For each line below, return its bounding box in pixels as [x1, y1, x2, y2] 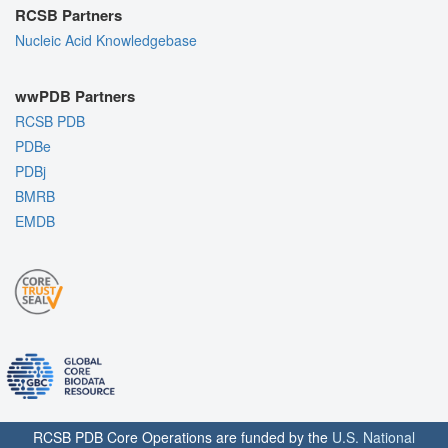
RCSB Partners [15, 4, 122, 27]
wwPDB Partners [15, 85, 135, 108]
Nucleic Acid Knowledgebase [15, 30, 197, 51]
